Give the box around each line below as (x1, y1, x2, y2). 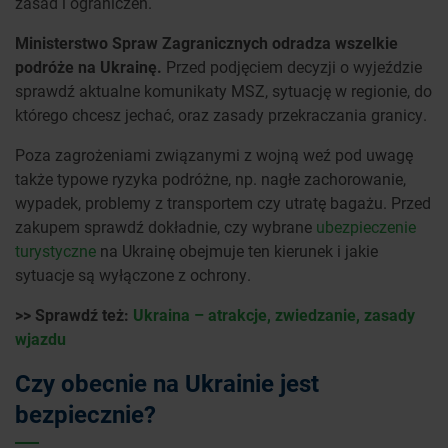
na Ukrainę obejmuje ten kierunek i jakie (96, 240, 378, 262)
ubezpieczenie (316, 216, 416, 238)
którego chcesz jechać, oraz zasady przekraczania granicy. (15, 104, 427, 126)
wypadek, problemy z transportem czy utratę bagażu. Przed (15, 192, 431, 214)
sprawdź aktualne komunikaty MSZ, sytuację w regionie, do (15, 80, 432, 102)
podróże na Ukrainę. (15, 56, 162, 78)
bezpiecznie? (15, 398, 156, 431)
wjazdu (15, 328, 66, 350)
